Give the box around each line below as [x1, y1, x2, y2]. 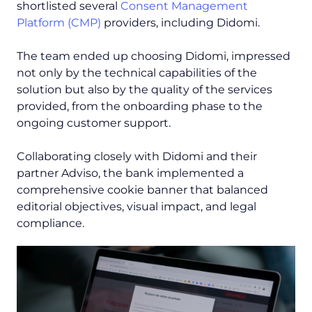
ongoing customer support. [17, 116, 171, 130]
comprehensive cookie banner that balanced [17, 183, 268, 197]
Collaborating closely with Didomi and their [17, 150, 257, 164]
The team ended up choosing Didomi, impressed [17, 49, 290, 63]
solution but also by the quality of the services [17, 83, 272, 97]
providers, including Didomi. [101, 16, 263, 30]
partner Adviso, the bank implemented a [17, 166, 244, 180]
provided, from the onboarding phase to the [17, 100, 263, 114]
